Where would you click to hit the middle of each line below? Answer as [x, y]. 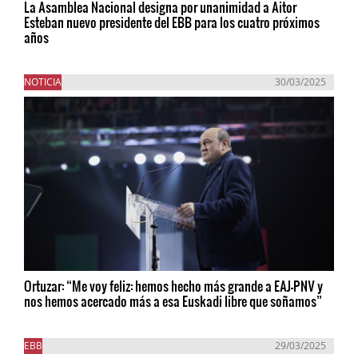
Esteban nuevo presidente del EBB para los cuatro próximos [172, 22]
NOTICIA [43, 82]
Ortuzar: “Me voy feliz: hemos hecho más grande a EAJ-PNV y [173, 285]
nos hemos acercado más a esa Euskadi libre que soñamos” [173, 300]
